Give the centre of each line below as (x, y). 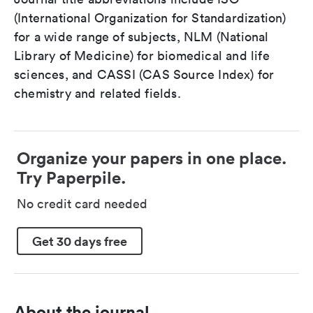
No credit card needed (82, 204)
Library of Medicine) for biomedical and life (142, 56)
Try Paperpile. (71, 177)
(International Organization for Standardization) (150, 18)
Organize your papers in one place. (152, 158)
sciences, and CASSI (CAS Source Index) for (144, 74)
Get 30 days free (80, 241)
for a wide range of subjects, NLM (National (141, 37)
